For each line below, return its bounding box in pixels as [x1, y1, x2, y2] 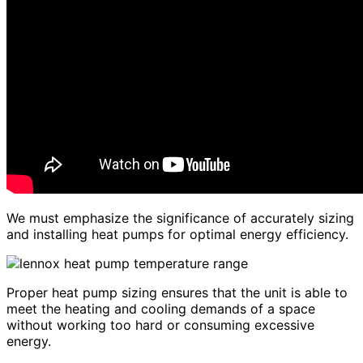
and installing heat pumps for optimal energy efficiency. [6, 226, 348, 243]
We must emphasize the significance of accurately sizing [6, 210, 354, 227]
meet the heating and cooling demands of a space [6, 301, 315, 318]
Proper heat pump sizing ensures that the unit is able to [6, 284, 348, 301]
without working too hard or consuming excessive [6, 317, 314, 334]
